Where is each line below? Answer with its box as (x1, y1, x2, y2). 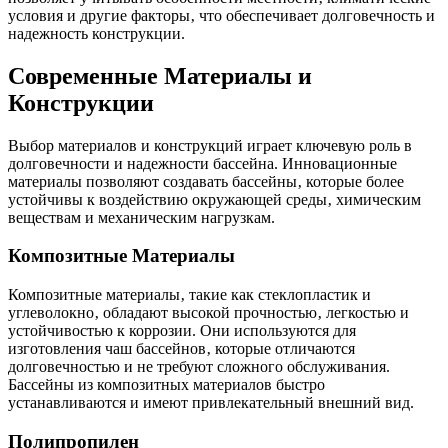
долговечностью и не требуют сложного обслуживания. (8, 358, 390, 376)
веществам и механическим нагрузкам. (8, 208, 275, 226)
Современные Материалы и (8, 62, 312, 89)
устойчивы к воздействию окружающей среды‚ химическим (8, 190, 421, 208)
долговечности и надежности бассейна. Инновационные (8, 154, 397, 172)
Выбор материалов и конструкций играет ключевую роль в (8, 136, 412, 154)
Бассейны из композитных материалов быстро (8, 376, 325, 394)
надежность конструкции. (8, 24, 185, 42)
